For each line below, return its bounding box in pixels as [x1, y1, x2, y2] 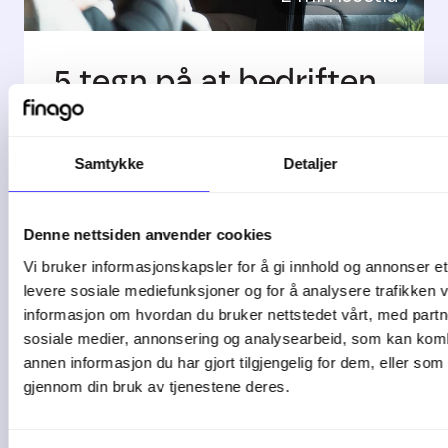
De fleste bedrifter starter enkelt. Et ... [54, 166, 368, 185]
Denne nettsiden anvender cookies [23, 226, 272, 243]
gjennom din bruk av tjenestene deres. [23, 377, 290, 395]
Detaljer [283, 155, 338, 172]
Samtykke [74, 155, 144, 172]
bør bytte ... [54, 102, 225, 141]
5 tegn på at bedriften [54, 61, 377, 100]
